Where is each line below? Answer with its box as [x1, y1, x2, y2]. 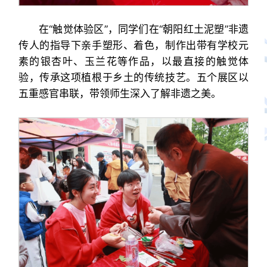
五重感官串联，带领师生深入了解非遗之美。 [18, 87, 221, 100]
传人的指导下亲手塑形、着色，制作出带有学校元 [18, 39, 249, 51]
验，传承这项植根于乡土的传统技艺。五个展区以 [18, 71, 249, 83]
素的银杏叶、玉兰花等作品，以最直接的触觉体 [18, 55, 249, 67]
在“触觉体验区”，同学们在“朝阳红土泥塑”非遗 [38, 23, 249, 35]
